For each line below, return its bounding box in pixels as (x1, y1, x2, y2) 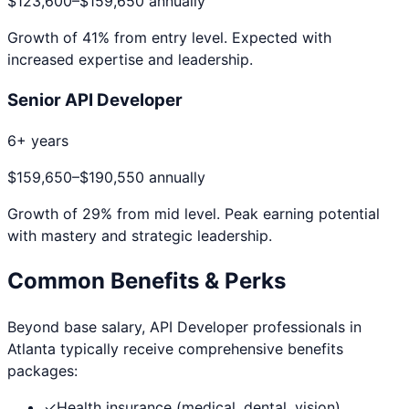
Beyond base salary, (7, 318, 150, 337)
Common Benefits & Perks (7, 267, 286, 295)
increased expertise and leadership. (7, 49, 253, 68)
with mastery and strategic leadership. (7, 226, 272, 246)
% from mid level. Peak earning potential (100, 204, 380, 224)
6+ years (7, 131, 68, 151)
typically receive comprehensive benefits (56, 340, 343, 359)
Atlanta (7, 340, 56, 359)
